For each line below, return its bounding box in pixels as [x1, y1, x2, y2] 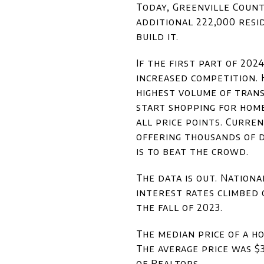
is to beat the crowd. [136, 146, 249, 157]
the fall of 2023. [136, 202, 223, 213]
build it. [136, 31, 179, 42]
